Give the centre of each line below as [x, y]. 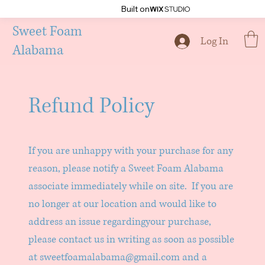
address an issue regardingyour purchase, [120, 222]
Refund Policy [92, 106]
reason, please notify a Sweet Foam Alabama [126, 169]
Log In [215, 41]
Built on [135, 9]
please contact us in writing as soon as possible [132, 240]
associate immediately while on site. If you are [131, 186]
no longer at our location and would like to [123, 204]
